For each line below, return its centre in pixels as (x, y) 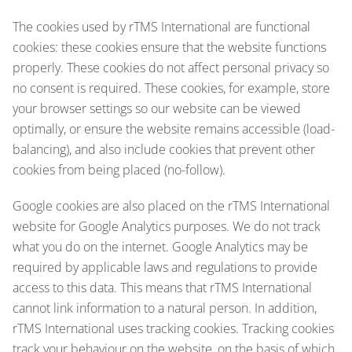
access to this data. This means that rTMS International (162, 287)
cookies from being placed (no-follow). (119, 169)
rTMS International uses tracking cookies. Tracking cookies (173, 328)
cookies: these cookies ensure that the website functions (169, 47)
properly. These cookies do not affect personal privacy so (171, 67)
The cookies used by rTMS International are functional (161, 26)
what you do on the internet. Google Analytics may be (160, 246)
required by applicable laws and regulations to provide (165, 267)
